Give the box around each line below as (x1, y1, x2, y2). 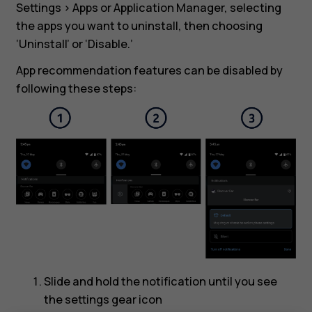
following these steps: (15, 81, 136, 97)
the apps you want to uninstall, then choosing (15, 17, 263, 33)
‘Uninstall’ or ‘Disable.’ (15, 36, 133, 52)
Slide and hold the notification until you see (43, 274, 277, 290)
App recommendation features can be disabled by (15, 63, 283, 79)
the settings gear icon (43, 292, 162, 308)
